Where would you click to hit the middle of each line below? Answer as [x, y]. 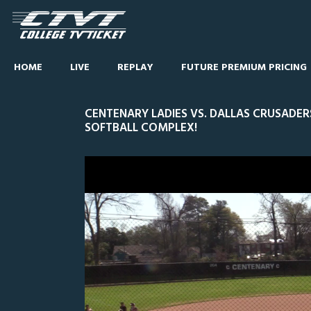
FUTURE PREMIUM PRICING [244, 68]
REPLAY [135, 68]
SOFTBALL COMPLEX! [141, 128]
